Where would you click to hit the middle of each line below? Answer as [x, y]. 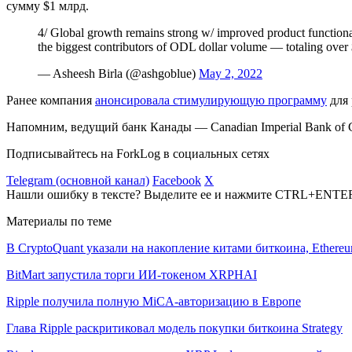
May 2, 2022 [231, 73]
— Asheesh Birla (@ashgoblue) [118, 73]
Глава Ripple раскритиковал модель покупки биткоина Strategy [174, 328]
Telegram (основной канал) [78, 180]
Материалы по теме [59, 221]
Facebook [177, 180]
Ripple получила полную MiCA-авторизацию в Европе [154, 301]
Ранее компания [51, 100]
